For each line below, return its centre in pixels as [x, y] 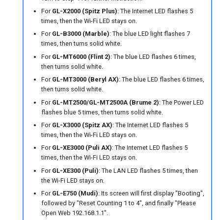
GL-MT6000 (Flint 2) [81, 56]
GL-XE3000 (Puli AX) [82, 148]
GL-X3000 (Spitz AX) [82, 125]
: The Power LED [181, 102]
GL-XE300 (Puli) [75, 170]
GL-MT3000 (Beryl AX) [85, 80]
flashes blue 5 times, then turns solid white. [102, 112]
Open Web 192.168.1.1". [74, 213]
